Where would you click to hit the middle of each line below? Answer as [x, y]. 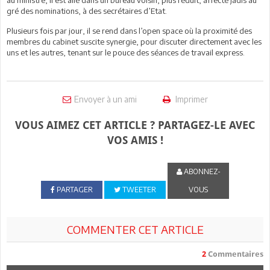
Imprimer [190, 99]
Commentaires [235, 254]
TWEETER [138, 189]
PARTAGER [74, 189]
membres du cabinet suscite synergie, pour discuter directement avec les [134, 41]
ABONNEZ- [201, 171]
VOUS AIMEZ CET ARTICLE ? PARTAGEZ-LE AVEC [135, 125]
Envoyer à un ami [105, 99]
